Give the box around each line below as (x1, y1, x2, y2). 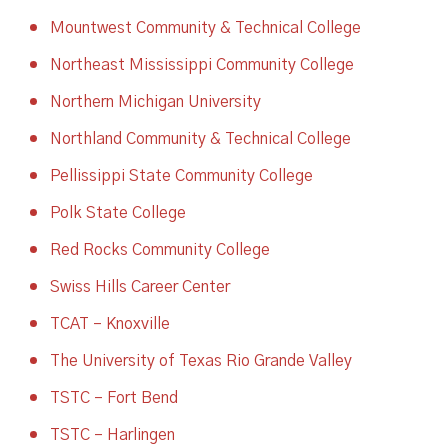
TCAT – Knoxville (50, 316, 170, 332)
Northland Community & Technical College (50, 131, 351, 147)
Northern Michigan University (50, 94, 261, 110)
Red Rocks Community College (50, 242, 270, 258)
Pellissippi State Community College (50, 168, 313, 184)
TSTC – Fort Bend (50, 390, 178, 406)
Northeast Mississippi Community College (50, 57, 354, 73)
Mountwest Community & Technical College (50, 20, 361, 36)
